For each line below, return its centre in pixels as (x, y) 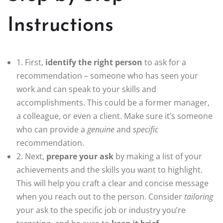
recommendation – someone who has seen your (107, 76)
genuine (101, 130)
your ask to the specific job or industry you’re (101, 210)
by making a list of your (158, 157)
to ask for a (164, 62)
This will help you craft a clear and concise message (112, 183)
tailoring (199, 197)
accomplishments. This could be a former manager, (113, 103)
